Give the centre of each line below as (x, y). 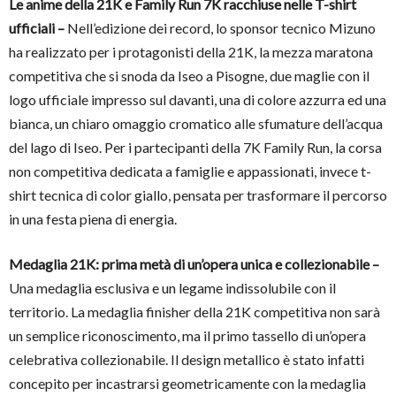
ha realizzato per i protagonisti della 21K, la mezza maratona (191, 51)
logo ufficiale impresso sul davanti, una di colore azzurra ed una (198, 99)
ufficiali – (38, 27)
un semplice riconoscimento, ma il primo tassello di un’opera (187, 335)
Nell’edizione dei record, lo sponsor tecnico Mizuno (221, 27)
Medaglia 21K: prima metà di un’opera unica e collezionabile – (194, 263)
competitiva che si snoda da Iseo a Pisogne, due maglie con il (189, 75)
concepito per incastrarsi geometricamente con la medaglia (187, 383)
